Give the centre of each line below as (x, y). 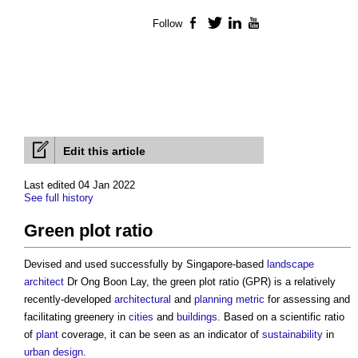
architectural (143, 300)
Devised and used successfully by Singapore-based (145, 265)
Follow (167, 24)
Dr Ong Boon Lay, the (117, 282)
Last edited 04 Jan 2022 (80, 185)
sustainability (292, 335)
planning (213, 300)
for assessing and (307, 300)
